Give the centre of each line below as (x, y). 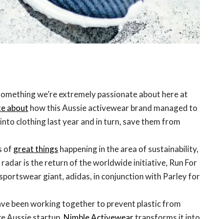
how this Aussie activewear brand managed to (113, 108)
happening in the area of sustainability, (128, 149)
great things (36, 149)
